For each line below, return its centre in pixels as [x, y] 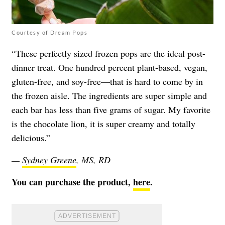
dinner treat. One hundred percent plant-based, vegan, [109, 68]
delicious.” [31, 138]
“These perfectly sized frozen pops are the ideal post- [108, 53]
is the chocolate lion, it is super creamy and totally [103, 124]
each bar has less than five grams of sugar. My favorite [111, 110]
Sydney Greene [49, 160]
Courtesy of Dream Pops [49, 33]
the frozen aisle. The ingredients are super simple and [109, 96]
